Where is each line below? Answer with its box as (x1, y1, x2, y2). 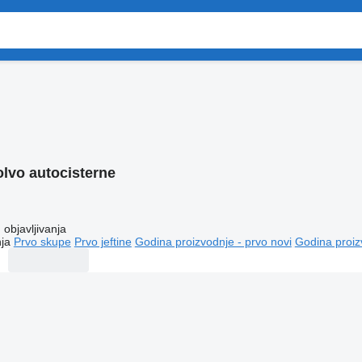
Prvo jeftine (74, 234, 132, 248)
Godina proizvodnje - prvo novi (134, 234, 292, 248)
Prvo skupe (13, 234, 71, 248)
